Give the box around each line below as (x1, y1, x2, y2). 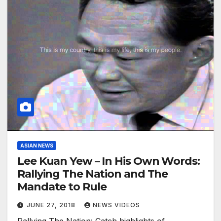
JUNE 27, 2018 (27, 201, 77, 209)
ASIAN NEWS (20, 143, 53, 149)
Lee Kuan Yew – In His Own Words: (17, 154, 200, 168)
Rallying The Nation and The (17, 167, 168, 181)
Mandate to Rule (17, 180, 107, 194)
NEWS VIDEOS (93, 201, 140, 209)
